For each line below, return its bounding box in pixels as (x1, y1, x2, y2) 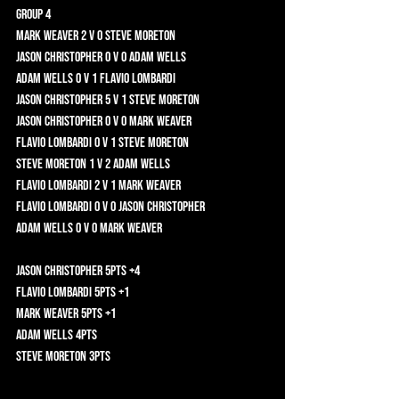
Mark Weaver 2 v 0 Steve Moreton (178, 27, 194, 45)
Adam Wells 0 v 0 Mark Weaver (165, 219, 194, 237)
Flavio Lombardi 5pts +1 (129, 283, 159, 301)
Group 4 (51, 5, 87, 23)
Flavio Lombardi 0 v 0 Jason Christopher (208, 198, 230, 216)
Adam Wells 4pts (100, 326, 123, 344)
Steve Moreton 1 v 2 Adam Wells (173, 155, 194, 173)
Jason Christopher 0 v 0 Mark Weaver (194, 112, 230, 130)
